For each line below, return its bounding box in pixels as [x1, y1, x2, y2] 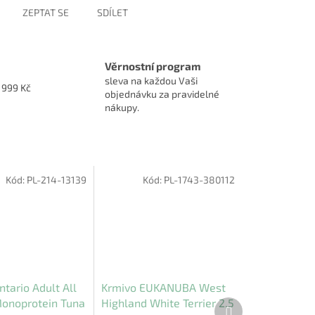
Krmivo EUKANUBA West [101, 281, 226, 295]
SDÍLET [96, 6, 128, 19]
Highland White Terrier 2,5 [101, 296, 235, 310]
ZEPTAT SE [22, 6, 69, 19]
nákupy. [105, 101, 139, 114]
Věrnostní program [105, 60, 201, 73]
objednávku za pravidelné [105, 88, 219, 101]
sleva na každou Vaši [105, 75, 198, 87]
